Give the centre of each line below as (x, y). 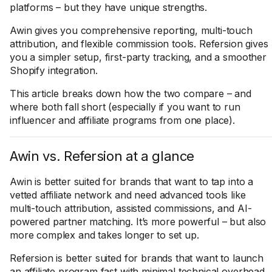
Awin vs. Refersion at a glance (102, 156)
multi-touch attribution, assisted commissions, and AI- (131, 208)
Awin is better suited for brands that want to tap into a (132, 182)
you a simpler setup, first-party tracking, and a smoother (138, 57)
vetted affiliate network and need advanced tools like (128, 195)
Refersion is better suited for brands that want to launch (137, 258)
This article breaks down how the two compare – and (131, 93)
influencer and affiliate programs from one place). (122, 120)
